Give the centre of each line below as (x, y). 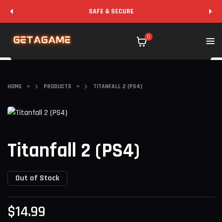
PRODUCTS (57, 86)
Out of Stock (37, 178)
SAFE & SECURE (111, 11)
